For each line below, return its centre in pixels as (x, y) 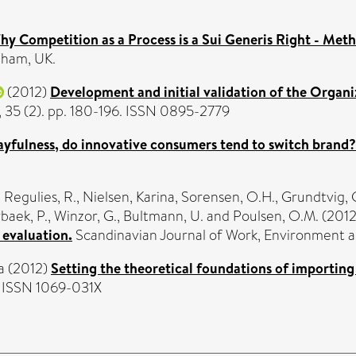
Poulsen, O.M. (276, 216)
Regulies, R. (40, 197)
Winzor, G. (85, 216)
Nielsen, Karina (129, 197)
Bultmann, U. (163, 216)
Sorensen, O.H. (228, 197)
